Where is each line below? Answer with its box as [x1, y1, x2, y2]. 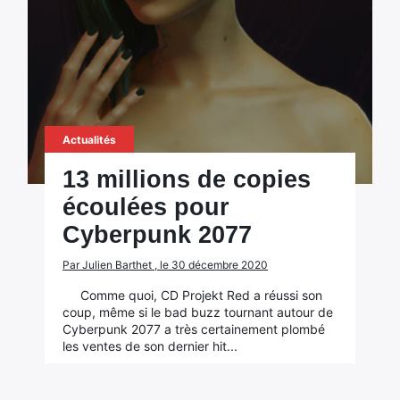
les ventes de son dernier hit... [62, 338, 237, 354]
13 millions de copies [62, 166, 311, 193]
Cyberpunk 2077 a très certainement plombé [62, 321, 325, 337]
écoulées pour [62, 194, 229, 221]
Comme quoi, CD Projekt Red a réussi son [79, 287, 322, 303]
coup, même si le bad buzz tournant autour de [62, 304, 333, 320]
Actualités [62, 133, 116, 146]
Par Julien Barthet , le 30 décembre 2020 [62, 258, 268, 271]
